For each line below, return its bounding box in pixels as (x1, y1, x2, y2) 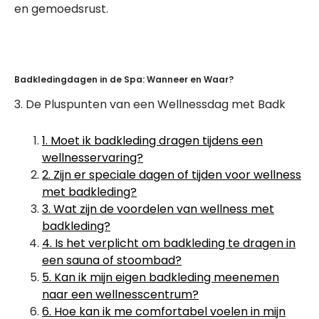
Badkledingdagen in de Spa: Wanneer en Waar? (14, 73, 234, 85)
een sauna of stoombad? (42, 252, 182, 268)
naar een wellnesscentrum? (42, 286, 199, 303)
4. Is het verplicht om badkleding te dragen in (42, 235, 296, 251)
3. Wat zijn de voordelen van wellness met (42, 201, 274, 217)
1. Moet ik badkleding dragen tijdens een (42, 132, 263, 149)
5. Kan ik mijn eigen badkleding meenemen (42, 269, 279, 286)
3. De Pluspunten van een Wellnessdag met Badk (14, 96, 286, 113)
